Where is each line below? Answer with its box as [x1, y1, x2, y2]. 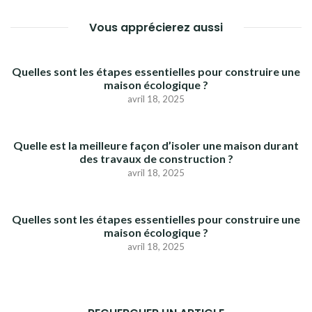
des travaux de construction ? [79, 152, 233, 165]
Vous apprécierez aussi [89, 19, 223, 36]
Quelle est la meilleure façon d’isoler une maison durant [13, 139, 299, 152]
